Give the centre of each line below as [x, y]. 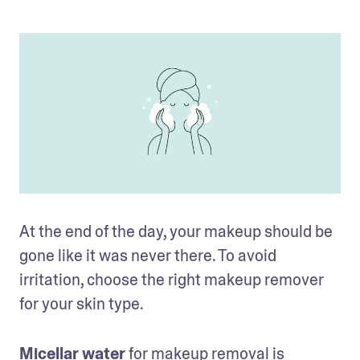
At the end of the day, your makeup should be [176, 231]
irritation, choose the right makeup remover [172, 279]
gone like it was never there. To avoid [148, 255]
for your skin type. [83, 303]
